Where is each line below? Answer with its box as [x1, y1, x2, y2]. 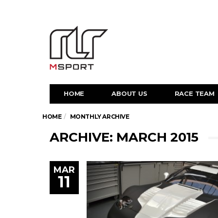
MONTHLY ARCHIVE [70, 113, 129, 120]
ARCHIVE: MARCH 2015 [50, 129, 199, 145]
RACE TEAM [174, 90, 215, 97]
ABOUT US [111, 90, 147, 97]
